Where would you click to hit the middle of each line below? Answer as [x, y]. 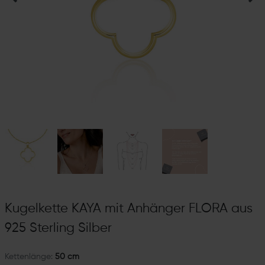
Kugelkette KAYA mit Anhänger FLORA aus [128, 209]
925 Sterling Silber [58, 229]
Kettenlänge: [28, 257]
